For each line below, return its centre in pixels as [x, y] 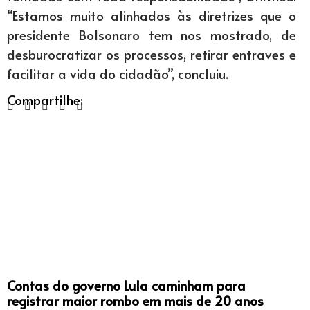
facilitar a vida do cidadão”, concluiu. [118, 74]
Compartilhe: [45, 99]
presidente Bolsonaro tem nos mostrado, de [152, 35]
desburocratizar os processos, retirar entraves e [152, 54]
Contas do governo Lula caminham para [126, 285]
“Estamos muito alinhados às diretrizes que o [152, 16]
